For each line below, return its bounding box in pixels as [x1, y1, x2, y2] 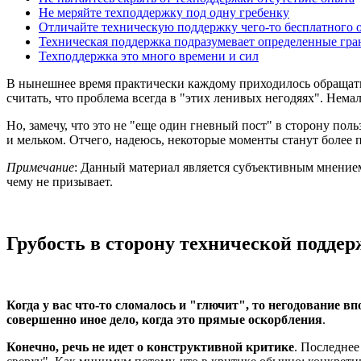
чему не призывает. [6, 174, 113, 189]
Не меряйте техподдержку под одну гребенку [39, 5, 289, 19]
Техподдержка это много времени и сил [39, 48, 259, 63]
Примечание [6, 160, 74, 174]
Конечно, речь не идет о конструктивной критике [6, 339, 294, 354]
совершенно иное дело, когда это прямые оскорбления [6, 312, 322, 326]
